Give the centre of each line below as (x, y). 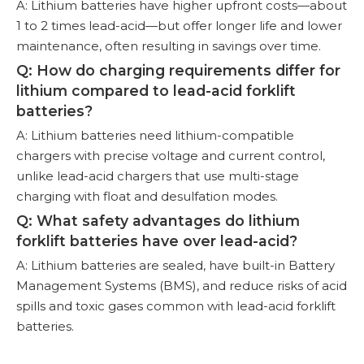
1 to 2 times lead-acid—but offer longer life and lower (179, 25)
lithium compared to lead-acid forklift (156, 90)
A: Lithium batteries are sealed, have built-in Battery (175, 265)
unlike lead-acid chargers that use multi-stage (158, 175)
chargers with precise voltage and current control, (171, 155)
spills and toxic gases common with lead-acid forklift (176, 305)
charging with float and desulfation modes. (147, 196)
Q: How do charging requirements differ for (178, 70)
